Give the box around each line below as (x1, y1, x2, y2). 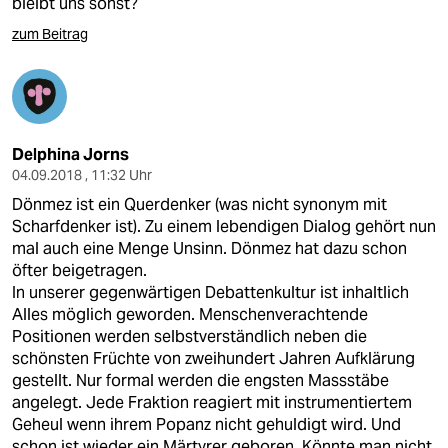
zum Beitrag (12, 25, 88, 43)
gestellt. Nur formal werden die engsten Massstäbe (12, 370, 389, 391)
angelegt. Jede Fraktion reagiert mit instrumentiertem (12, 392, 412, 413)
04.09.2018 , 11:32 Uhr (12, 166, 152, 184)
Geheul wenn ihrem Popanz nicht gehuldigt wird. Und (12, 414, 401, 435)
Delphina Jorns (12, 144, 129, 165)
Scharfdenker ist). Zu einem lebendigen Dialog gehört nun (12, 216, 436, 237)
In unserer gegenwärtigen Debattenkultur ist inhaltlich (12, 282, 409, 303)
